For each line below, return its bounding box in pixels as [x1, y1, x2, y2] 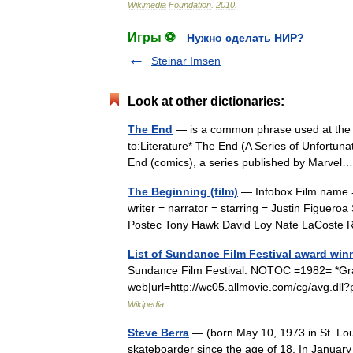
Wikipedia [128, 299, 164, 309]
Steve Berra [128, 326, 189, 339]
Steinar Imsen [151, 54, 221, 67]
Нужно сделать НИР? [187, 32, 304, 44]
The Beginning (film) [128, 185, 238, 198]
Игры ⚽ [128, 31, 176, 44]
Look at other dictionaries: [128, 95, 284, 108]
